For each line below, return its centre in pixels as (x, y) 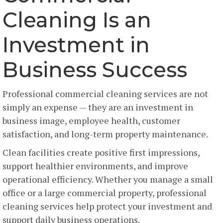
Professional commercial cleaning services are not (105, 94)
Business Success (95, 70)
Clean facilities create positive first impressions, (101, 153)
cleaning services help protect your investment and (107, 206)
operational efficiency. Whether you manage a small (108, 179)
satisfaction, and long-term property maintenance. (105, 134)
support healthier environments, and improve (95, 166)
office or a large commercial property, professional (105, 193)
